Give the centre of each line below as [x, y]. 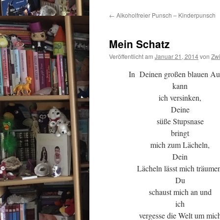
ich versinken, [180, 97]
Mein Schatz [139, 44]
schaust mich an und [180, 192]
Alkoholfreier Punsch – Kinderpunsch [165, 15]
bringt [180, 133]
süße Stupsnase [180, 121]
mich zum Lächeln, [180, 145]
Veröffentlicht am [131, 56]
